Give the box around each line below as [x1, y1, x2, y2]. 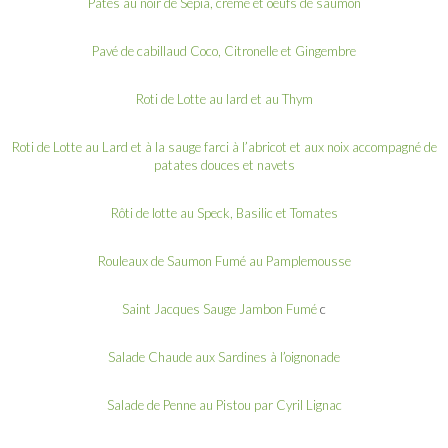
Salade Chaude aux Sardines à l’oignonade [108, 348, 340, 365]
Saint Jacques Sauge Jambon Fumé [122, 300, 317, 317]
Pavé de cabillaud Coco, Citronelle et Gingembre [92, 42, 356, 59]
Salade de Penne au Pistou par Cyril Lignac [106, 396, 342, 413]
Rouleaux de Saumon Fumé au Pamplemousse [97, 252, 351, 269]
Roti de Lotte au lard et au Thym [135, 90, 313, 107]
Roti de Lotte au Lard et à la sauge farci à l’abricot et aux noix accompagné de [11, 138, 437, 155]
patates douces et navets [153, 156, 295, 173]
